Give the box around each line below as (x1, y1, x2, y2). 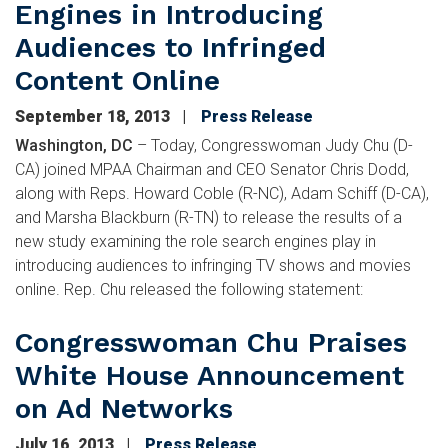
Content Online (15, 64, 220, 97)
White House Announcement (15, 359, 404, 392)
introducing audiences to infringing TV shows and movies (15, 256, 411, 275)
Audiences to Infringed (15, 31, 326, 64)
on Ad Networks (15, 392, 233, 425)
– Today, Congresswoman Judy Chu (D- (133, 136, 413, 155)
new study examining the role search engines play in (15, 232, 376, 251)
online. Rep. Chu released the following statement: (15, 280, 363, 299)
